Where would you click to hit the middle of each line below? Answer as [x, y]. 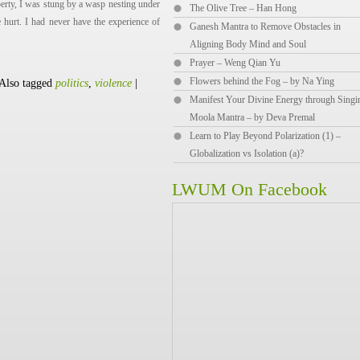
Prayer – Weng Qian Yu [235, 63]
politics [72, 83]
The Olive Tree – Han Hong [243, 8]
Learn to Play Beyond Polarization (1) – [265, 136]
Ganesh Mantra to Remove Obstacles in [265, 27]
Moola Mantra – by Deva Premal [252, 117]
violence [113, 83]
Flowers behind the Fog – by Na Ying [262, 81]
